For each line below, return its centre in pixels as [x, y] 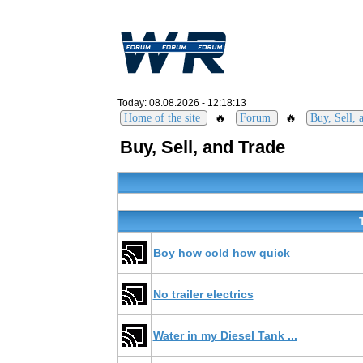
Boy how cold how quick [221, 253]
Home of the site [162, 118]
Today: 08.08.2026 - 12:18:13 [181, 103]
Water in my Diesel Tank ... [225, 335]
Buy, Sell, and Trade [202, 147]
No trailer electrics [203, 294]
